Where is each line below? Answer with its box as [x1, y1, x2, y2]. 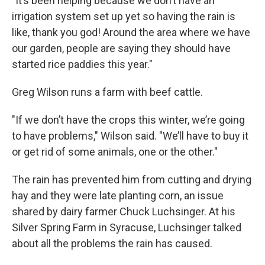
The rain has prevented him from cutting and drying [12, 173, 251, 186]
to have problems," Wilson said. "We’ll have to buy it [12, 130, 248, 143]
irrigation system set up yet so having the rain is [12, 10, 235, 23]
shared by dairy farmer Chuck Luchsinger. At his [12, 205, 235, 218]
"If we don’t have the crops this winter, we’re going [12, 114, 245, 127]
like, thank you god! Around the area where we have [12, 26, 250, 39]
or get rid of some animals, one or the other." [12, 146, 218, 159]
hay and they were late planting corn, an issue [12, 189, 224, 202]
